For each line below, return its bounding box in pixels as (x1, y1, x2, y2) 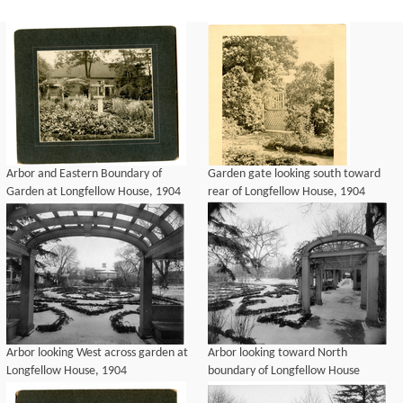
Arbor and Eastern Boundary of (6, 167, 162, 181)
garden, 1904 (208, 382, 275, 396)
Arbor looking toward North (208, 346, 347, 360)
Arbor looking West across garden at (6, 346, 188, 360)
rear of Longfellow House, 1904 (208, 185, 365, 199)
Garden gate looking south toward (208, 167, 381, 181)
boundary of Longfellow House (208, 364, 360, 378)
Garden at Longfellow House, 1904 (6, 185, 181, 199)
